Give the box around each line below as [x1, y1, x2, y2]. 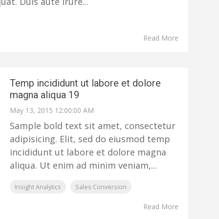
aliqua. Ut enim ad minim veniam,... [10, 159, 157, 171]
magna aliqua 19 [10, 89, 80, 101]
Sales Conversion [75, 182, 127, 191]
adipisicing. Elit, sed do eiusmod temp [10, 133, 171, 145]
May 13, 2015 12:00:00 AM [10, 106, 94, 115]
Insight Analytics [15, 182, 62, 191]
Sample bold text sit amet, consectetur [10, 120, 176, 131]
